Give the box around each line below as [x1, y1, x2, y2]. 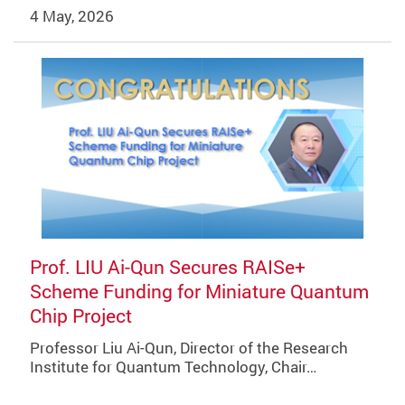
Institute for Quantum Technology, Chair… [29, 355, 316, 377]
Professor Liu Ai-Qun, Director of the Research [29, 336, 348, 358]
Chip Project [29, 303, 132, 329]
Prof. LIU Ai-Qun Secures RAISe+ [29, 254, 306, 280]
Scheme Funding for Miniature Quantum [29, 278, 369, 305]
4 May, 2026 [29, 5, 114, 26]
